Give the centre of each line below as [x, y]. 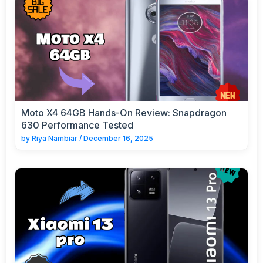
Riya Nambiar [55, 138]
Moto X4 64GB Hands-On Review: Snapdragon [124, 112]
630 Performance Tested [77, 125]
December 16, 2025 [118, 138]
